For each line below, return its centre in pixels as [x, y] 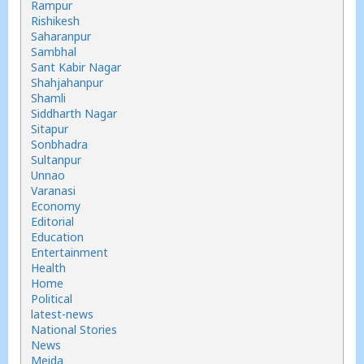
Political [52, 299]
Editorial [52, 221]
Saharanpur [61, 36]
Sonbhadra [59, 144]
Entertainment [69, 252]
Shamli [48, 98]
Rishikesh [55, 21]
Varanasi [53, 191]
